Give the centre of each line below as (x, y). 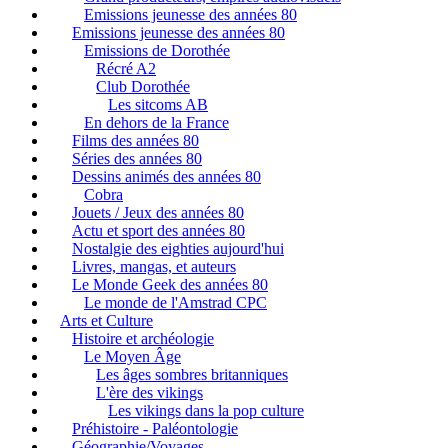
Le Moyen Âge (132, 356)
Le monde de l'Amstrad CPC (175, 302)
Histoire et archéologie (143, 338)
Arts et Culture (106, 320)
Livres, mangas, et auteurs (154, 266)
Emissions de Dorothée (157, 50)
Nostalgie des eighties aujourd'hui (178, 248)
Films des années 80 (135, 140)
